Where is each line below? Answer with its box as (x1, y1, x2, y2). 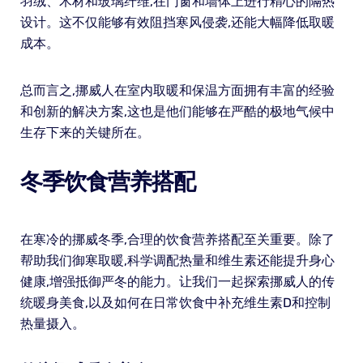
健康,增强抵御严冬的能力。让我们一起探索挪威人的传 (19, 273, 335, 289)
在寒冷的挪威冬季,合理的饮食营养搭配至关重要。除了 (19, 231, 335, 247)
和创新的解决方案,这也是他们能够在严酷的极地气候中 (19, 103, 335, 119)
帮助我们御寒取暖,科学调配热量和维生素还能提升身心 (19, 252, 335, 268)
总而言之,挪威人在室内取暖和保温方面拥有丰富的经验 (19, 82, 335, 98)
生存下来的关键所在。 (19, 124, 150, 140)
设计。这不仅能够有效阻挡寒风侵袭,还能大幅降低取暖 (19, 14, 335, 30)
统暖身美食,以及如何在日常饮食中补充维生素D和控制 (19, 294, 331, 310)
